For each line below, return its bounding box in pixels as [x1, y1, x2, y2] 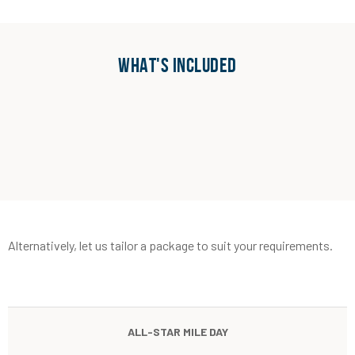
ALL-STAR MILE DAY [127, 324, 228, 338]
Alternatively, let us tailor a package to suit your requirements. [8, 237, 333, 253]
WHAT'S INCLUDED [118, 53, 237, 76]
